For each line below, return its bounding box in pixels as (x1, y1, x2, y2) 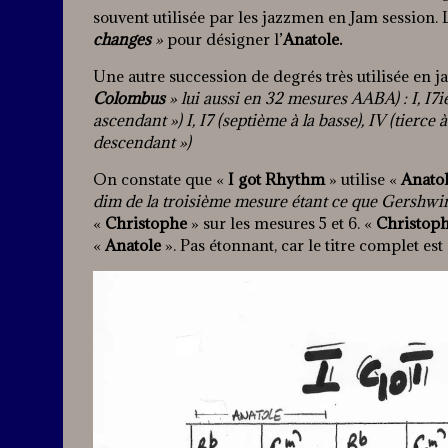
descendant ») (93, 132, 191, 153)
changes (93, 29, 151, 50)
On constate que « (93, 169, 228, 190)
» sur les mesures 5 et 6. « (187, 213, 376, 234)
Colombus (93, 88, 165, 109)
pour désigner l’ (167, 29, 283, 50)
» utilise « (329, 169, 401, 190)
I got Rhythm (228, 169, 329, 190)
